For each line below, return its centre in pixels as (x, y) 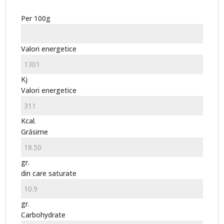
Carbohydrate (43, 214)
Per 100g (36, 18)
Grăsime (35, 131)
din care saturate (49, 173)
